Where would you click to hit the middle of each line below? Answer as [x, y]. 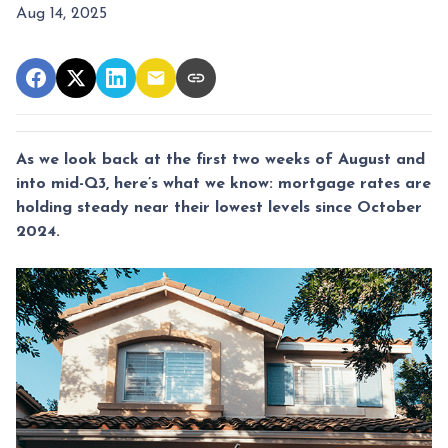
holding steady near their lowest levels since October [219, 207]
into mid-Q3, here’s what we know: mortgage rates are [223, 183]
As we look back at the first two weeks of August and [220, 159]
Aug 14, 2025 [61, 13]
